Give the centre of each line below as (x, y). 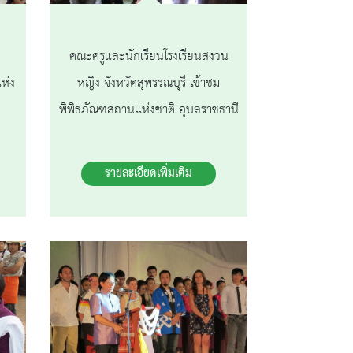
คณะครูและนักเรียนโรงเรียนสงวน (149, 57)
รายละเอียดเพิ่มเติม (149, 174)
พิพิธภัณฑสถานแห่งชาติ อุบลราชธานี (149, 110)
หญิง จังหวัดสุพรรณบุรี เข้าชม (149, 84)
